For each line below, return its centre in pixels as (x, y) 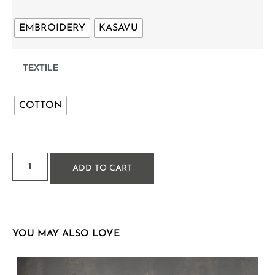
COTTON (41, 106)
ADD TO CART (103, 169)
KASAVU (118, 29)
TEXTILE (41, 67)
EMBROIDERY (52, 29)
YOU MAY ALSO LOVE (66, 234)
